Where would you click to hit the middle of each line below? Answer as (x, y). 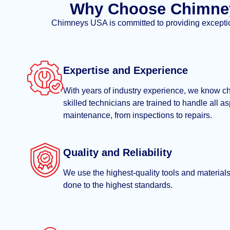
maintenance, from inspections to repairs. (138, 115)
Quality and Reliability (118, 152)
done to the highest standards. (118, 185)
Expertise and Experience (126, 70)
